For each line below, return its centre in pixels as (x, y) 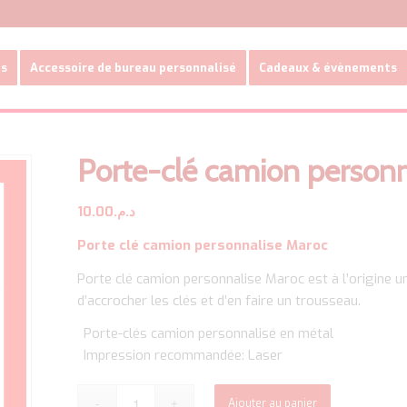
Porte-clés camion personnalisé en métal (209, 334)
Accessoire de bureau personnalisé (133, 68)
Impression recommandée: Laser (184, 356)
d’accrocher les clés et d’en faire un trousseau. (219, 300)
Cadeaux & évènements (328, 68)
